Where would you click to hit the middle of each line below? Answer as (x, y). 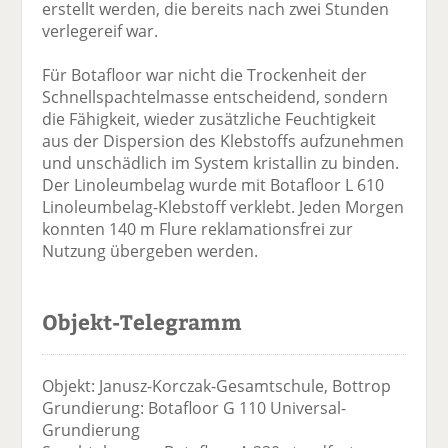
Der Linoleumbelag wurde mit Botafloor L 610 (213, 185)
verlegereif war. (100, 31)
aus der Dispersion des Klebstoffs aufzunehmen (223, 141)
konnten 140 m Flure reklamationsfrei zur (198, 229)
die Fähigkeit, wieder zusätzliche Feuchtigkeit (209, 119)
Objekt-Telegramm (142, 322)
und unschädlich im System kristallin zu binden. (221, 163)
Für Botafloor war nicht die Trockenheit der (205, 75)
